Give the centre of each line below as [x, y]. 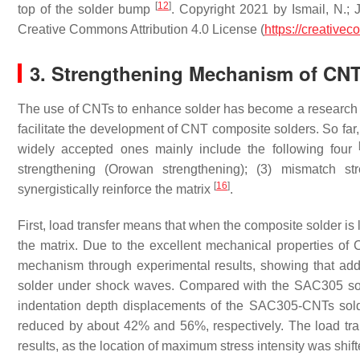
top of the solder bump [86, 9]
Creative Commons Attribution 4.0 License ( [141, 29]
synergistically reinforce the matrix [116, 189]
